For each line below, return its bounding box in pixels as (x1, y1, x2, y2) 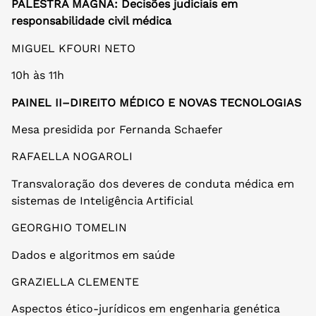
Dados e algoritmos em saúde (11, 248, 175, 262)
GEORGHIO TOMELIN (11, 221, 130, 235)
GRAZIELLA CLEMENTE (11, 274, 139, 288)
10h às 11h (11, 68, 64, 83)
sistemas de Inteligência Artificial (11, 193, 193, 207)
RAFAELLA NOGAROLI (11, 150, 133, 164)
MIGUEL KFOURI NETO (11, 41, 135, 55)
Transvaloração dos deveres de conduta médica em (11, 176, 294, 190)
